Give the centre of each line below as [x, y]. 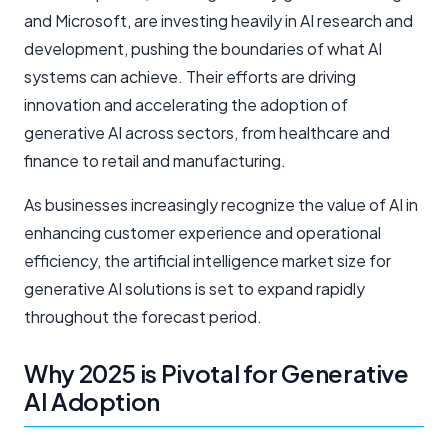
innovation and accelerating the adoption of [186, 104]
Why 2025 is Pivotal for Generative [216, 373]
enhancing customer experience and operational [202, 232]
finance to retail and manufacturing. [155, 160]
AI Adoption [92, 401]
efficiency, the [78, 260]
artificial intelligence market [233, 260]
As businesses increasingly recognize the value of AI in [221, 204]
